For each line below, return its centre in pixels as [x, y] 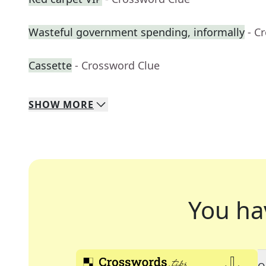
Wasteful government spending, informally [137, 32]
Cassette [50, 66]
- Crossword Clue [117, 66]
